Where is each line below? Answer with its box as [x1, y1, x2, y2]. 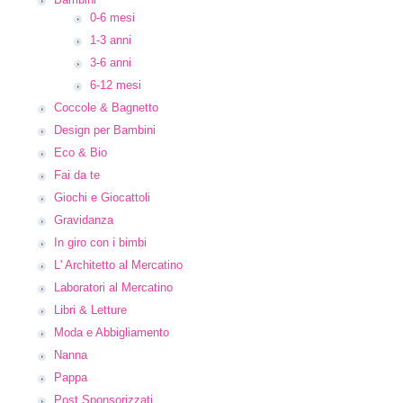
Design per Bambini [54, 123, 156, 137]
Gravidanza [54, 213, 113, 227]
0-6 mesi [90, 11, 135, 24]
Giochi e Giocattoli [54, 191, 150, 204]
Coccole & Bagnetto [54, 101, 158, 114]
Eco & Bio [54, 146, 107, 159]
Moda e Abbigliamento [54, 326, 169, 339]
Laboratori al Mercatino [54, 281, 173, 294]
